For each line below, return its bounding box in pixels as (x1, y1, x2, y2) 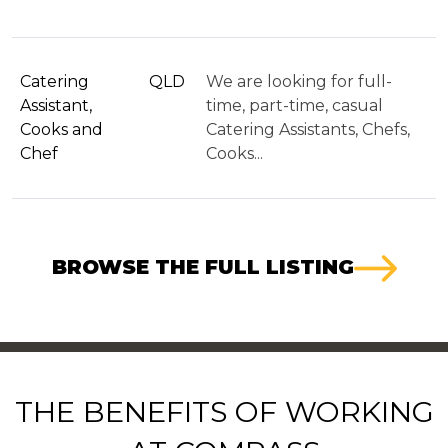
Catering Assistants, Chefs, (206, 119, 410, 139)
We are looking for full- (206, 71, 392, 91)
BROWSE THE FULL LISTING (51, 254, 354, 279)
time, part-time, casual (206, 95, 383, 115)
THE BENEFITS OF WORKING (14, 394, 434, 430)
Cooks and (20, 119, 103, 139)
